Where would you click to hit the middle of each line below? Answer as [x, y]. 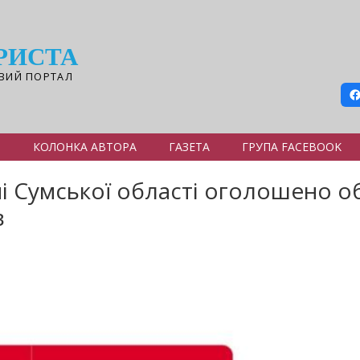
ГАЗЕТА [189, 147]
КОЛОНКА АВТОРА [85, 147]
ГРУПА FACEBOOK [292, 147]
